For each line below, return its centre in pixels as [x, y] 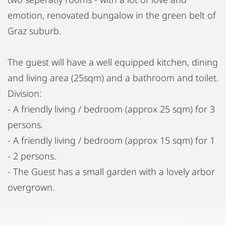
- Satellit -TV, [32, 203]
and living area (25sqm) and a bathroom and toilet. [113, 78]
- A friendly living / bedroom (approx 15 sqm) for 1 [111, 140]
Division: [24, 93]
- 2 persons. [32, 156]
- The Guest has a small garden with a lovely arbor [111, 172]
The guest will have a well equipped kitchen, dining [113, 62]
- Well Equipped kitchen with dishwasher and [100, 218]
